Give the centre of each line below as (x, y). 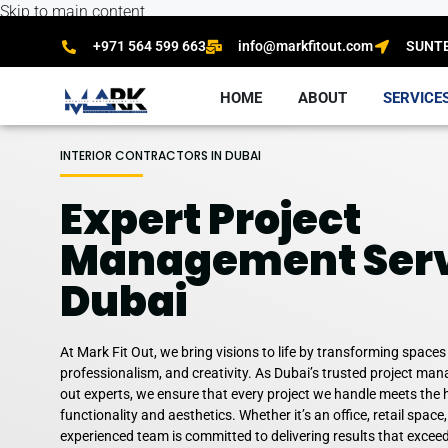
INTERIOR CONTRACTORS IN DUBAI (160, 156)
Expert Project (210, 220)
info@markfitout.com (305, 46)
